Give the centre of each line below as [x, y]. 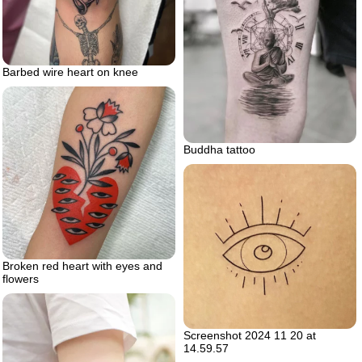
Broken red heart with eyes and [82, 266]
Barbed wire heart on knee [70, 72]
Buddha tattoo [219, 150]
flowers [21, 279]
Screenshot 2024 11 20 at [250, 335]
